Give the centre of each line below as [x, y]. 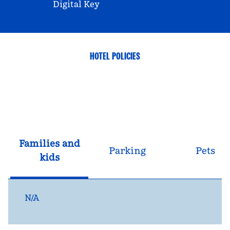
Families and [49, 143]
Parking [127, 150]
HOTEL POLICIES [115, 56]
